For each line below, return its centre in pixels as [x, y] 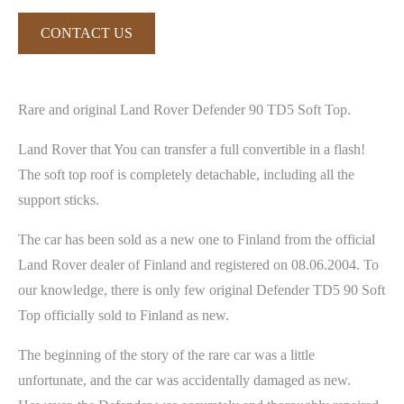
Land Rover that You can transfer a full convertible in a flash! [192, 149]
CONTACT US [87, 32]
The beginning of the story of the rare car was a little [166, 354]
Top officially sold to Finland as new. [124, 315]
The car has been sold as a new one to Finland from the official [197, 239]
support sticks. [59, 199]
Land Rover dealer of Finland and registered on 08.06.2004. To [198, 264]
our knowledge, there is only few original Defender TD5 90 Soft [202, 289]
